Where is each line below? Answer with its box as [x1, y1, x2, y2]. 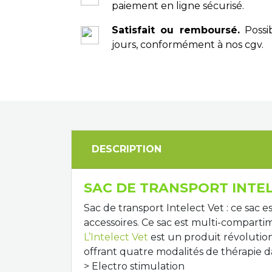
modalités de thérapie [156, 246, 262, 257]
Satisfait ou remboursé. [112, 24, 240, 36]
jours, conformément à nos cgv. [112, 39, 263, 50]
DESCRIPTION [92, 143, 161, 155]
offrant [84, 246, 117, 257]
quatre [120, 246, 154, 257]
